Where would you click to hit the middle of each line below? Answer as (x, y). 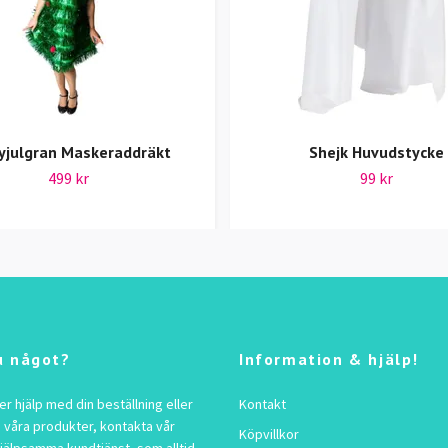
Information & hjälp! (329, 359)
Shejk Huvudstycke (376, 152)
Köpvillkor (269, 434)
